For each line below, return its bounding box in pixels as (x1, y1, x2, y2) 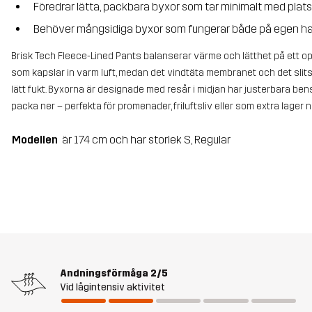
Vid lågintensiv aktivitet (60, 281, 165, 294)
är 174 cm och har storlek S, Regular (62, 132, 231, 146)
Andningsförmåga (60, 267, 148, 280)
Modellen (12, 132, 58, 146)
